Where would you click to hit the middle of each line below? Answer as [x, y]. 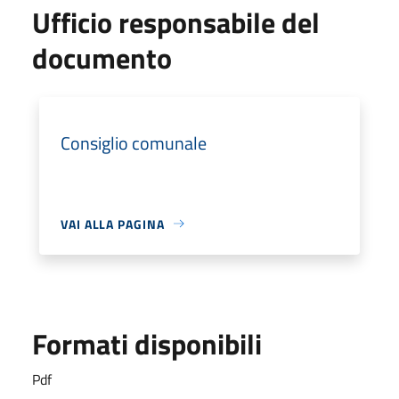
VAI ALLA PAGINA [113, 224]
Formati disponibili [147, 343]
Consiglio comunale [134, 142]
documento [102, 57]
